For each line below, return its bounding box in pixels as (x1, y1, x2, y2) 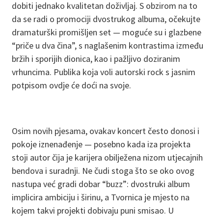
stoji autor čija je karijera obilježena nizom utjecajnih (12, 152, 203, 163)
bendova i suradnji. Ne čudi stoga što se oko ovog (12, 165, 194, 176)
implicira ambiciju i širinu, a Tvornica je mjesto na (12, 192, 190, 203)
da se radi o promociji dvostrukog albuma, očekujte (12, 13, 200, 25)
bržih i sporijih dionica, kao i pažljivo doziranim (12, 53, 180, 64)
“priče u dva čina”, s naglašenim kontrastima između (12, 40, 203, 51)
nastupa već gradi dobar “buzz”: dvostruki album (12, 178, 190, 190)
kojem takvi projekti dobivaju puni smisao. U (12, 205, 174, 216)
